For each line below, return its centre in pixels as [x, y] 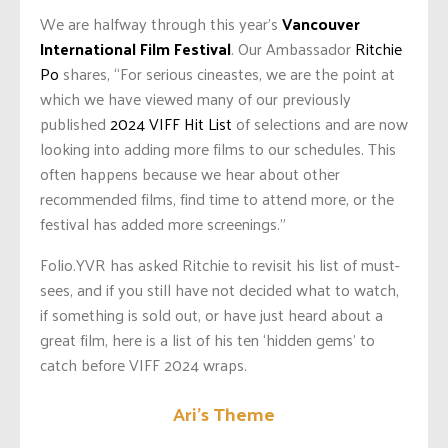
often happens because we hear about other [190, 174]
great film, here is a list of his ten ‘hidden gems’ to [207, 340]
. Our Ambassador [293, 49]
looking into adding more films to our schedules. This [218, 149]
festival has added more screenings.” [163, 224]
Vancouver [321, 24]
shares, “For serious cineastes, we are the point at [227, 74]
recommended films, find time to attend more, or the [217, 199]
